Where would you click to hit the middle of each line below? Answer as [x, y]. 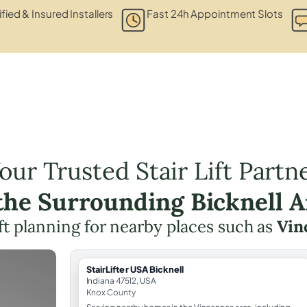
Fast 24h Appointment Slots [215, 13]
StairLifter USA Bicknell [135, 269]
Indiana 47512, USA [121, 280]
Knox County [111, 292]
